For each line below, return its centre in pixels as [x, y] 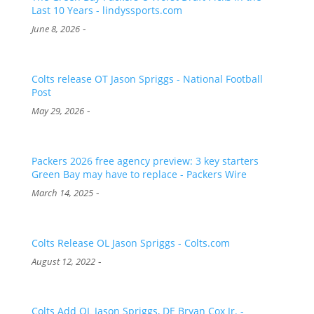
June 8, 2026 [55, 29]
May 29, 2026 [57, 111]
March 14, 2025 [62, 193]
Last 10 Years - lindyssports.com [107, 11]
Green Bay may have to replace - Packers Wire [139, 174]
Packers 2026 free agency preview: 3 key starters [145, 161]
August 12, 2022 [63, 261]
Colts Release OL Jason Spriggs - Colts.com [130, 243]
